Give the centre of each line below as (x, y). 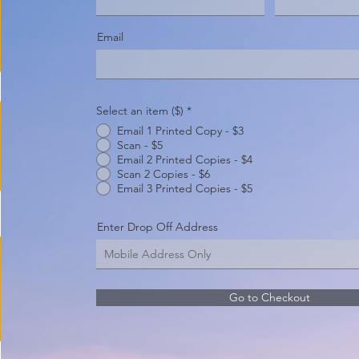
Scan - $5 (140, 145)
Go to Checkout (270, 297)
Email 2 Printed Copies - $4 (185, 159)
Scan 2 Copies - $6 (164, 174)
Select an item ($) (140, 111)
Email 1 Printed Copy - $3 (181, 131)
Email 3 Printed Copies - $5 (185, 188)
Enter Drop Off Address (158, 227)
